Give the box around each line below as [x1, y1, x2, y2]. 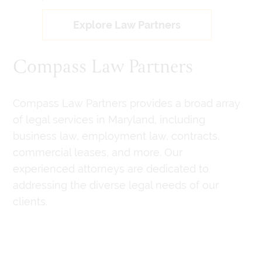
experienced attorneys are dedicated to [12, 163, 209, 175]
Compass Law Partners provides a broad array [12, 97, 240, 109]
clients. [12, 195, 47, 208]
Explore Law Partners [73, 19, 181, 32]
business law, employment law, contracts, [12, 130, 220, 142]
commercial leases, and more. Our [12, 146, 182, 158]
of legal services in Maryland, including [12, 113, 205, 126]
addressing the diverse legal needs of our [12, 179, 219, 191]
